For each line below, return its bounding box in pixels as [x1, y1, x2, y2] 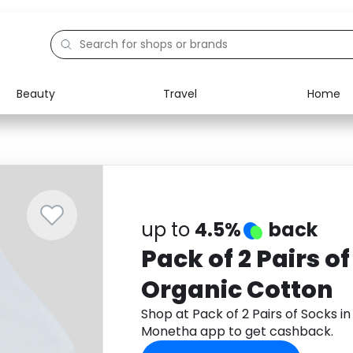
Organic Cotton [140, 273, 333, 307]
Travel [162, 85, 197, 102]
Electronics [48, 115, 109, 131]
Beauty [17, 85, 55, 102]
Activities [48, 188, 98, 203]
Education [48, 151, 104, 167]
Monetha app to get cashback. [140, 322, 333, 340]
